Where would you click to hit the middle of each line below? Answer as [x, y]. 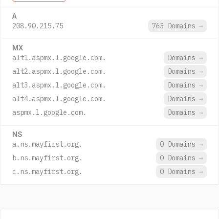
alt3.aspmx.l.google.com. [59, 85]
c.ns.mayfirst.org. [47, 172]
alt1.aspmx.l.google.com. [59, 58]
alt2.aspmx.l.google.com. [59, 71]
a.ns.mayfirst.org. [47, 144]
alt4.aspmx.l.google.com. [59, 99]
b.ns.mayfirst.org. [47, 158]
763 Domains [175, 26]
